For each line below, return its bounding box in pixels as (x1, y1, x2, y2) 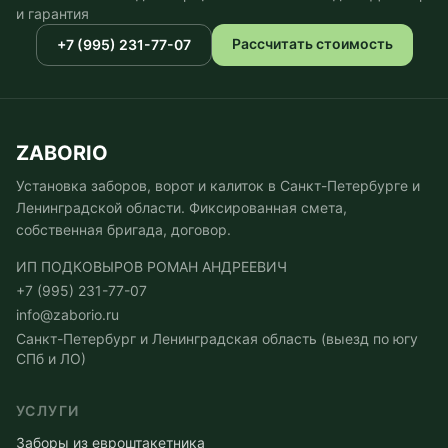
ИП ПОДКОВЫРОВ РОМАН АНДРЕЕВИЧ (16, 258, 287, 275)
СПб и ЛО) (16, 350, 86, 367)
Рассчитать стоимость (231, 35, 393, 52)
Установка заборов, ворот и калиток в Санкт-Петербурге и (16, 177, 420, 194)
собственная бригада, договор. (16, 221, 231, 238)
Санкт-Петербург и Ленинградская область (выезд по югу (16, 330, 418, 347)
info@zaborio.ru (16, 306, 119, 323)
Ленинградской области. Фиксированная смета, (16, 199, 347, 216)
